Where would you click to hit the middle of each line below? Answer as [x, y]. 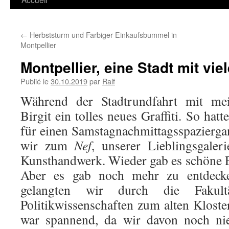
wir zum [48, 145]
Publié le [35, 81]
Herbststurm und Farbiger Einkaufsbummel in [102, 35]
